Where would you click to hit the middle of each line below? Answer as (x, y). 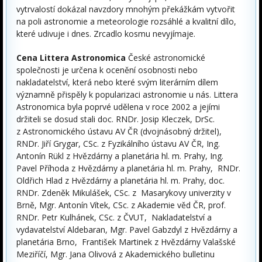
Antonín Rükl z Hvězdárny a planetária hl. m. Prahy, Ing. (120, 156)
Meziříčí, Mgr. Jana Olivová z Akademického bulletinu (116, 254)
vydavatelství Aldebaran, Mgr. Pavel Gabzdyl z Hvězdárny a (127, 230)
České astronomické (166, 58)
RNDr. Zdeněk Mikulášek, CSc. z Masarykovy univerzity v (124, 193)
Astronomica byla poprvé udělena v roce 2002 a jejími (118, 107)
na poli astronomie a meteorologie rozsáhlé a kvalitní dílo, (126, 22)
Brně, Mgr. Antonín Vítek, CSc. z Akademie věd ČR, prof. (121, 205)
